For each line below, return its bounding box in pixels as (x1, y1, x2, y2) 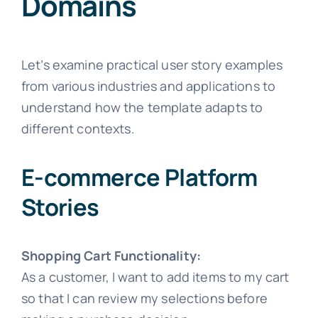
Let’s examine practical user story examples (21, 56, 283, 74)
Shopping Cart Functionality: (21, 247, 202, 265)
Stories (21, 190, 99, 223)
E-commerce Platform (21, 160, 258, 193)
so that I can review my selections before (21, 290, 268, 307)
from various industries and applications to (21, 77, 276, 95)
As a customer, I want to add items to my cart (21, 268, 290, 286)
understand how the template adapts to (21, 99, 263, 116)
